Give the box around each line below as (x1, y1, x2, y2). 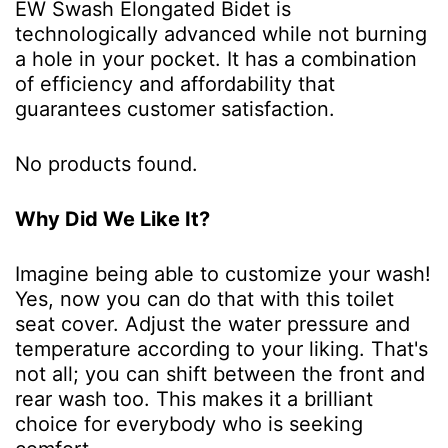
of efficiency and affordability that (15, 72, 335, 97)
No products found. (15, 152, 198, 177)
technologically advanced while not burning (15, 22, 427, 47)
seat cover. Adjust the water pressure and (15, 312, 410, 337)
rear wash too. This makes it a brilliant (15, 387, 373, 412)
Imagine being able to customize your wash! (15, 262, 431, 287)
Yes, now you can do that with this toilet (15, 287, 394, 312)
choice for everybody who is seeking (15, 412, 363, 437)
